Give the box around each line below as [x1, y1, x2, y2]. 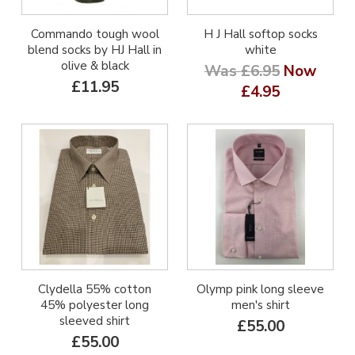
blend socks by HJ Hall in [28, 42, 162, 58]
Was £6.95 [204, 61, 280, 82]
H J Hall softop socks [203, 26, 318, 42]
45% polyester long [40, 297, 149, 313]
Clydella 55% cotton [38, 281, 151, 297]
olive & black [60, 58, 129, 74]
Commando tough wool [30, 26, 159, 42]
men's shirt [231, 297, 290, 313]
